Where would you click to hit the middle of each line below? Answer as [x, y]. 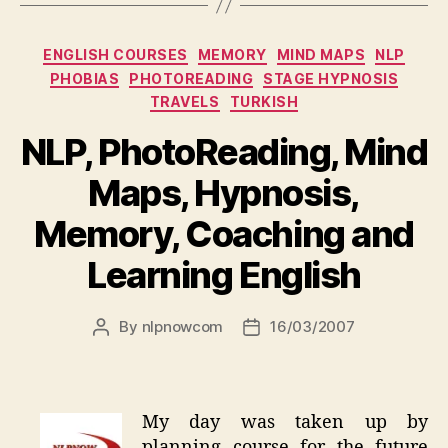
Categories [267, 51]
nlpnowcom [182, 326]
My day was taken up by [285, 423]
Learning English [224, 274]
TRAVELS [184, 102]
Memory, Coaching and [224, 233]
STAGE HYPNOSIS [331, 78]
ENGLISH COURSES [115, 55]
